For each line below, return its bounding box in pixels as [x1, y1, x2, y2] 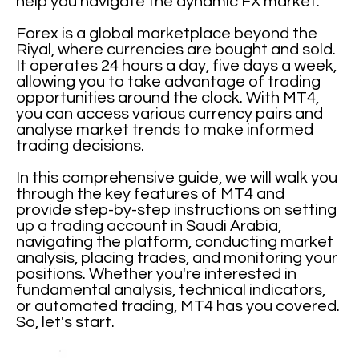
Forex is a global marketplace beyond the [16, 26, 318, 42]
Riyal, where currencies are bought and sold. [16, 42, 337, 58]
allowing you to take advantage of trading [16, 74, 321, 90]
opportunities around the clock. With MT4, [16, 90, 320, 106]
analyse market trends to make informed [16, 122, 314, 138]
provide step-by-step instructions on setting [16, 202, 337, 218]
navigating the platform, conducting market [16, 234, 334, 250]
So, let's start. [16, 314, 115, 330]
